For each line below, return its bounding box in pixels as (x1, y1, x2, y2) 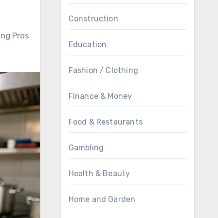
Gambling (68, 143, 104, 152)
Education (68, 40, 107, 49)
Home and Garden (68, 195, 136, 204)
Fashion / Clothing (68, 66, 139, 75)
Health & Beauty (68, 169, 130, 178)
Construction (68, 14, 118, 23)
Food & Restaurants (68, 117, 143, 127)
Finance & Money (68, 91, 132, 101)
